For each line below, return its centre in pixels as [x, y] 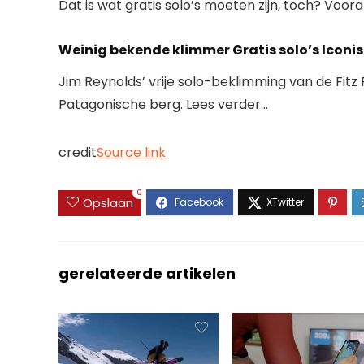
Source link [131, 153]
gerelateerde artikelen [147, 273]
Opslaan [108, 202]
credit [78, 153]
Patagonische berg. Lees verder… [163, 105]
